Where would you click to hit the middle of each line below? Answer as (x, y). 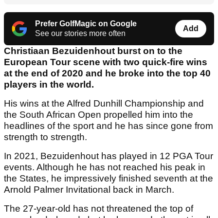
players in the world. (49, 85)
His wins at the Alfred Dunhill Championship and (104, 104)
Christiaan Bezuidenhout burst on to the (93, 51)
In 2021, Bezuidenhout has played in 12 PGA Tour (109, 156)
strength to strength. (45, 137)
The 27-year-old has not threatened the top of (99, 209)
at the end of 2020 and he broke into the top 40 (107, 73)
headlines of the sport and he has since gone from (109, 126)
